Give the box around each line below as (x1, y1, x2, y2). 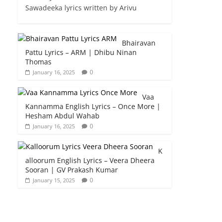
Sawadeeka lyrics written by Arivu (25, 2, 137, 12)
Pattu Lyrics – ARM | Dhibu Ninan (25, 47, 137, 57)
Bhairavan (122, 38, 156, 48)
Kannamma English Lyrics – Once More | (25, 101, 161, 111)
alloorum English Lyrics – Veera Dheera (25, 155, 155, 165)
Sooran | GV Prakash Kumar (25, 165, 118, 174)
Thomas (25, 56, 52, 66)
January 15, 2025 (33, 176, 75, 184)
